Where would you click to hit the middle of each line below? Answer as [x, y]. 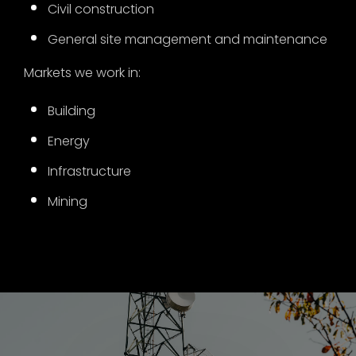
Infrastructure [90, 172]
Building [72, 111]
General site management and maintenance [188, 40]
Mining [68, 202]
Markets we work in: [83, 73]
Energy [69, 141]
